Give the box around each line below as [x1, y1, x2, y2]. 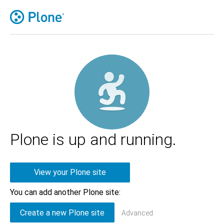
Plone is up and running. [10, 130, 176, 149]
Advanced [121, 208, 153, 217]
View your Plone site [34, 167, 106, 177]
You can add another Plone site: [10, 187, 120, 197]
